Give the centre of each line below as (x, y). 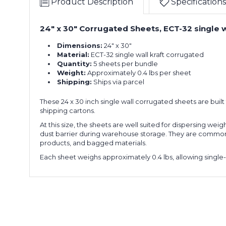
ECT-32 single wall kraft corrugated (147, 55)
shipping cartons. (68, 111)
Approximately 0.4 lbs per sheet (139, 73)
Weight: (72, 73)
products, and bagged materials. (93, 143)
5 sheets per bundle (125, 64)
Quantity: (75, 64)
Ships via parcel (118, 82)
